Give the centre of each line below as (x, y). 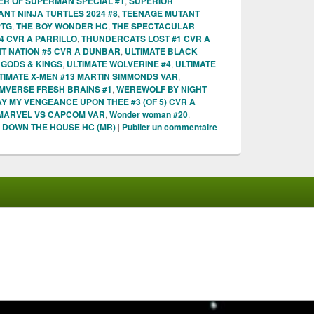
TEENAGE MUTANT (161, 14)
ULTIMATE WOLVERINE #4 (119, 64)
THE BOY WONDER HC (62, 26)
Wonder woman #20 (149, 115)
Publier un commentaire (170, 127)
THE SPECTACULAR (153, 26)
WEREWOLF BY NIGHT (162, 89)
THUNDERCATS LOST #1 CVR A (146, 39)
